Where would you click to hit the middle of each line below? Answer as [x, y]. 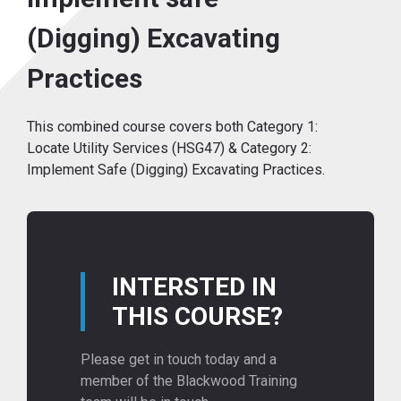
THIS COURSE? [197, 317]
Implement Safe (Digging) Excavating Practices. [176, 169]
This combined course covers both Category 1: [172, 126]
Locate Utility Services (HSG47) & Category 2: [169, 148]
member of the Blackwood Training [189, 381]
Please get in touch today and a [179, 360]
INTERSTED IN [194, 287]
